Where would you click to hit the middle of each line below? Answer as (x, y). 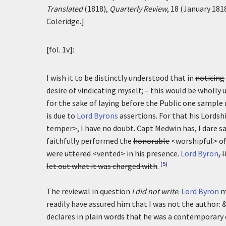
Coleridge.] (65, 21)
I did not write (155, 191)
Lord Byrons (97, 116)
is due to (62, 116)
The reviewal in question (89, 191)
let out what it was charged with (102, 166)
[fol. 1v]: (60, 49)
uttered (78, 153)
